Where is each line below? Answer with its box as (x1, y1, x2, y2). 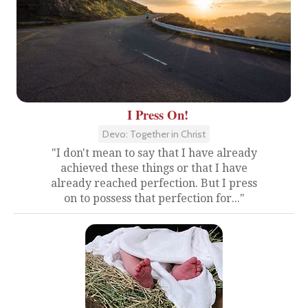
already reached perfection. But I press (51, 176, 257, 190)
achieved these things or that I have (60, 161, 247, 175)
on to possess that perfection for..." (63, 191, 245, 205)
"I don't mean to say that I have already (51, 146, 257, 159)
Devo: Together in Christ (102, 127, 206, 140)
